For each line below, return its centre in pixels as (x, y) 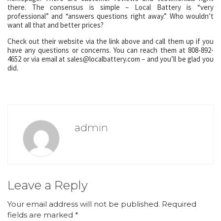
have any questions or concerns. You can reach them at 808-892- (110, 50)
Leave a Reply (48, 185)
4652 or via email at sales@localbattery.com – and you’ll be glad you (110, 59)
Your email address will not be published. (84, 204)
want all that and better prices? (55, 25)
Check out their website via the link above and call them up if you (110, 41)
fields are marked (41, 215)
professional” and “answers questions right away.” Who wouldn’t (110, 16)
